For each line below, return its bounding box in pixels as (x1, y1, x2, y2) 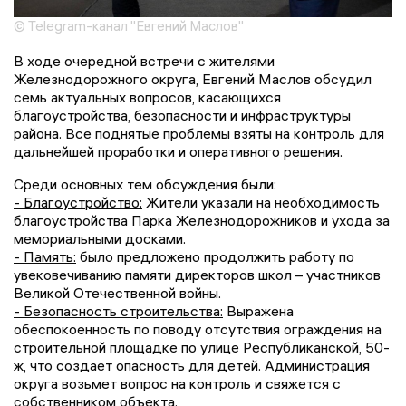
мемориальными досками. (14, 229, 186, 248)
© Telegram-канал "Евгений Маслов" (14, 17, 244, 35)
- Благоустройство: (14, 193, 142, 212)
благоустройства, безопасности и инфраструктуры (14, 106, 351, 125)
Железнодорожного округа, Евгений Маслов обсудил (14, 70, 372, 89)
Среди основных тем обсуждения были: (14, 175, 276, 194)
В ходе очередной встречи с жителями (14, 52, 275, 71)
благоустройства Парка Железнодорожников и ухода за (14, 211, 390, 230)
